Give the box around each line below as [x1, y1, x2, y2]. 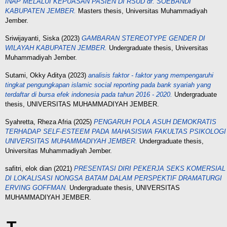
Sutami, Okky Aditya [5, 71, 66, 79]
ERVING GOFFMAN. [5, 184, 67, 192]
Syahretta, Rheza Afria [5, 118, 71, 126]
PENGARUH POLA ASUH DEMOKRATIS [94, 118, 216, 126]
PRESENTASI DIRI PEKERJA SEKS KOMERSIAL [74, 165, 225, 172]
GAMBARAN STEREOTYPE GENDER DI [82, 34, 205, 42]
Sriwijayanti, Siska [5, 34, 59, 42]
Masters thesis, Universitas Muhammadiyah [76, 7, 207, 15]
